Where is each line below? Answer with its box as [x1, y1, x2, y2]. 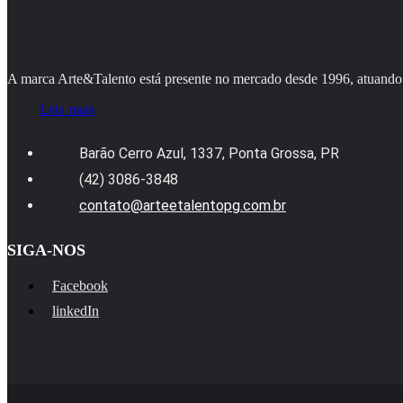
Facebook [52, 278, 108, 294]
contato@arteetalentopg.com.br [79, 197, 286, 215]
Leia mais [40, 102, 94, 118]
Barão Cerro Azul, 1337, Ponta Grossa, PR [79, 145, 339, 163]
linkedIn [52, 303, 99, 319]
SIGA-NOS [7, 241, 85, 260]
